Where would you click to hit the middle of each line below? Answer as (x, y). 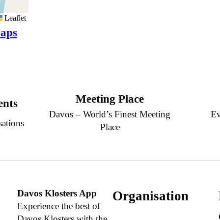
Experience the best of (58, 206)
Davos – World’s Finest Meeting (110, 114)
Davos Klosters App (57, 193)
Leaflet (14, 18)
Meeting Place (110, 99)
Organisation (151, 196)
